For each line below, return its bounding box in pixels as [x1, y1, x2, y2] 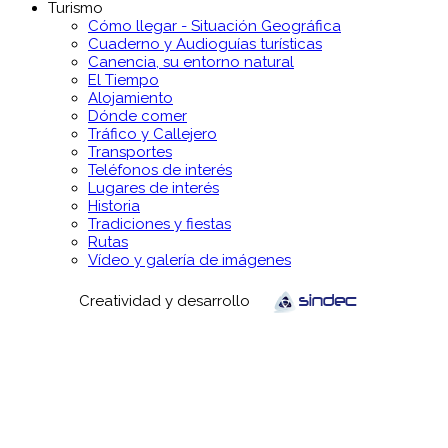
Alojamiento [88, 88, 173, 107]
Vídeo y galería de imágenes [88, 250, 291, 269]
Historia [88, 196, 140, 215]
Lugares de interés [88, 178, 219, 197]
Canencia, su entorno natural [88, 52, 294, 71]
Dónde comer [88, 106, 187, 125]
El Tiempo [88, 70, 159, 89]
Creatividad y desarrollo [74, 291, 250, 310]
